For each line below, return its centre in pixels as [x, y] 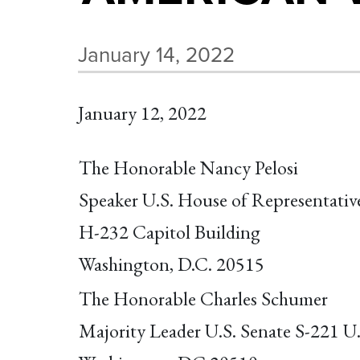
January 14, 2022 [156, 55]
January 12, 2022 [142, 113]
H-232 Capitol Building [170, 232]
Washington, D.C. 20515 [172, 264]
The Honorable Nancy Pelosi [188, 168]
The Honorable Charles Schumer [203, 299]
